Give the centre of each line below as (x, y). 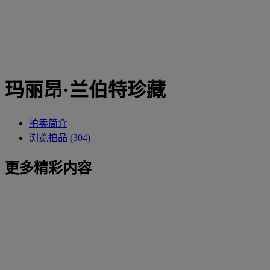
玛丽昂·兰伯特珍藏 (85, 90)
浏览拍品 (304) (60, 137)
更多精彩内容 (48, 168)
